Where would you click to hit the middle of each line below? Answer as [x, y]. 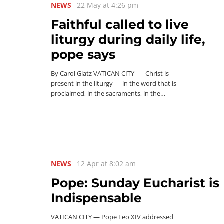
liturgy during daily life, [128, 39]
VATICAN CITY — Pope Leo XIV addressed [112, 217]
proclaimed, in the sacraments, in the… [108, 94]
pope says [83, 54]
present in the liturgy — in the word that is [114, 84]
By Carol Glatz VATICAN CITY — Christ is [110, 74]
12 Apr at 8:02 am [107, 163]
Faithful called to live [120, 24]
